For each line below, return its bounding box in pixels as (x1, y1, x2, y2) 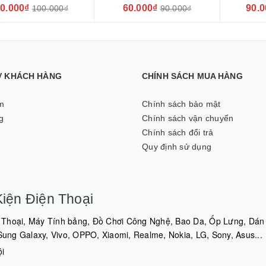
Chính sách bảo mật (142, 99, 221, 109)
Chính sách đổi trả (142, 128, 214, 137)
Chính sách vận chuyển (142, 113, 234, 123)
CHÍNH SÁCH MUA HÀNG (142, 71, 243, 81)
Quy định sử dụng (142, 142, 211, 151)
